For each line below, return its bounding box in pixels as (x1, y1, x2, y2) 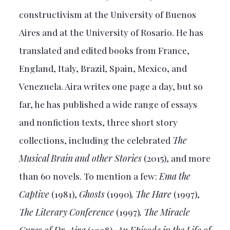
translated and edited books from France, (18, 44, 189, 56)
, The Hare (131, 187, 171, 200)
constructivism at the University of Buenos (18, 8, 196, 20)
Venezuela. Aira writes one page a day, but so (18, 80, 203, 92)
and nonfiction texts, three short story (18, 116, 178, 128)
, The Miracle (139, 205, 190, 218)
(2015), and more (143, 151, 210, 164)
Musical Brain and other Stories (18, 151, 144, 164)
